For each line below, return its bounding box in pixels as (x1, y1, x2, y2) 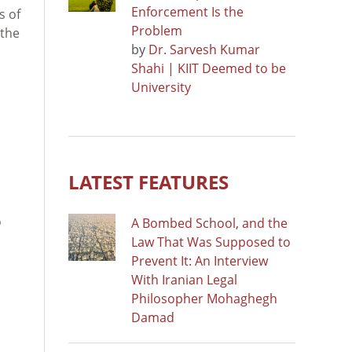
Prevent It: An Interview (131, 251, 268, 269)
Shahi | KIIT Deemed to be (131, 59, 286, 77)
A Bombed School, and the (131, 214, 288, 232)
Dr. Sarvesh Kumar (148, 40, 260, 58)
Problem (131, 21, 182, 39)
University (131, 78, 191, 96)
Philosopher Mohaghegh (131, 289, 277, 307)
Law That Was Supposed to (131, 233, 291, 251)
